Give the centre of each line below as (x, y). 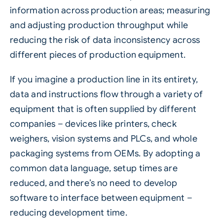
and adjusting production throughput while (99, 25)
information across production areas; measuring (110, 11)
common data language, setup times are (93, 168)
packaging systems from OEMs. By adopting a (105, 154)
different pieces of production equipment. (98, 55)
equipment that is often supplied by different (103, 109)
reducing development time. (69, 213)
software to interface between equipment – (101, 198)
